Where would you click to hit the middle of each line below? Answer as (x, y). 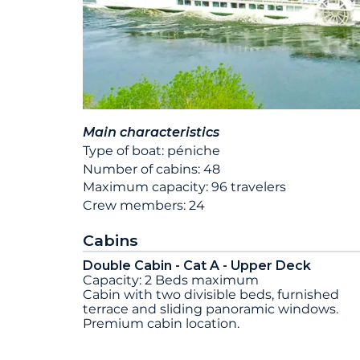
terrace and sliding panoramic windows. (211, 309)
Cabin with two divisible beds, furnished (211, 295)
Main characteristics (151, 133)
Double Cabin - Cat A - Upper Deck (197, 266)
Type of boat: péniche (151, 150)
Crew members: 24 (144, 206)
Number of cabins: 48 (151, 169)
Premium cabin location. (161, 324)
